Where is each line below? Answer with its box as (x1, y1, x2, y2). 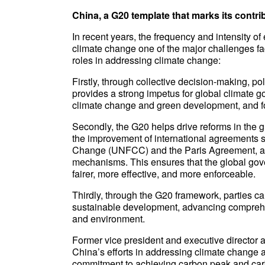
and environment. (72, 212, 145, 225)
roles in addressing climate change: (72, 53, 221, 67)
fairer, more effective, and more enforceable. (72, 167, 256, 180)
